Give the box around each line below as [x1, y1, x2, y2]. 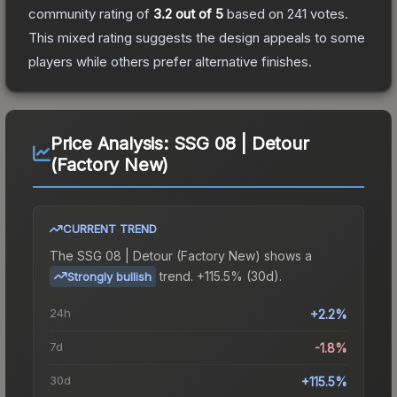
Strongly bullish [67, 269, 152, 284]
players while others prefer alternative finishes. [28, 52, 312, 70]
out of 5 [172, 4, 223, 22]
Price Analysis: [50, 132, 174, 154]
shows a [261, 247, 312, 263]
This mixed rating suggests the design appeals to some [28, 28, 365, 46]
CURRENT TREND [63, 221, 157, 236]
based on [223, 4, 287, 22]
